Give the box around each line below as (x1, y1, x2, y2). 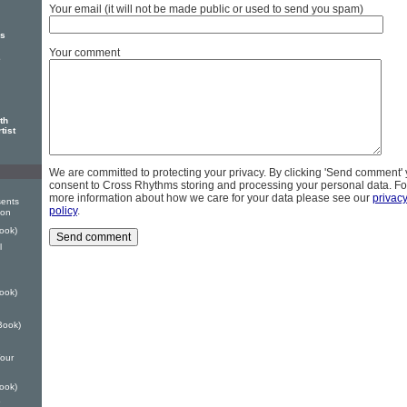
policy (49, 204, 77, 218)
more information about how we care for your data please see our (49, 192, 372, 205)
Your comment (49, 46, 120, 60)
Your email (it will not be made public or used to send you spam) (49, 3, 363, 16)
